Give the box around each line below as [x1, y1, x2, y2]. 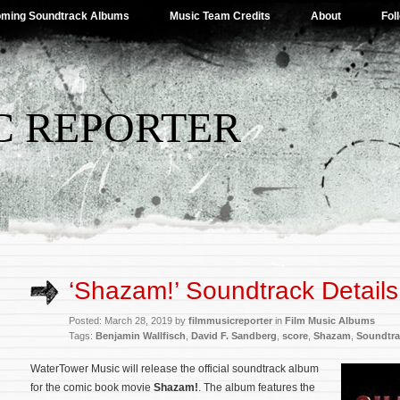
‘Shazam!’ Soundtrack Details [69, 277, 398, 304]
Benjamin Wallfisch [96, 330, 186, 341]
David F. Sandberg [191, 330, 277, 341]
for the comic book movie [30, 381, 154, 394]
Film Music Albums [285, 315, 375, 326]
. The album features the [198, 381, 315, 394]
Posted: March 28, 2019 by [69, 315, 188, 326]
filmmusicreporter [188, 315, 272, 326]
